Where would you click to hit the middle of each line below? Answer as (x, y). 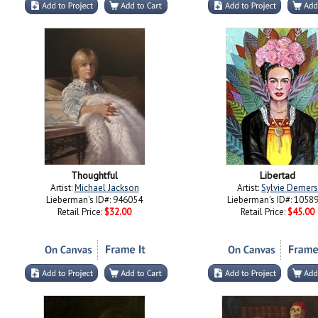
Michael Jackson (106, 188)
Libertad (278, 175)
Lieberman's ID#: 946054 (94, 200)
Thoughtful (94, 175)
